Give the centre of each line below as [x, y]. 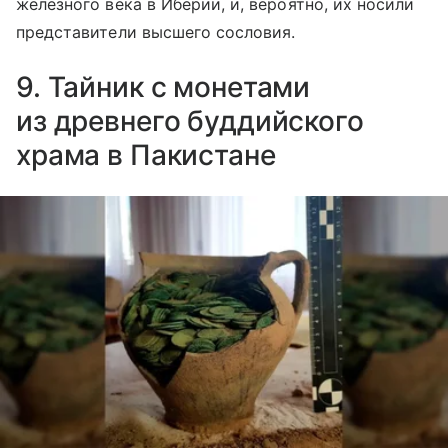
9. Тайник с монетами [163, 86]
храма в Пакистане [146, 154]
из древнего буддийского [190, 120]
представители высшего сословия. [156, 31]
